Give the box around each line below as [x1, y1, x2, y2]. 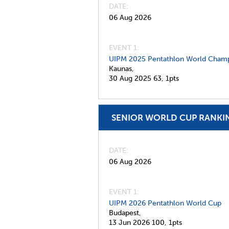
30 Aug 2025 [109, 74, 151, 83]
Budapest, [109, 209, 141, 217]
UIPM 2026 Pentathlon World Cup [109, 199, 221, 208]
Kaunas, [109, 64, 134, 73]
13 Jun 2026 [109, 218, 150, 227]
